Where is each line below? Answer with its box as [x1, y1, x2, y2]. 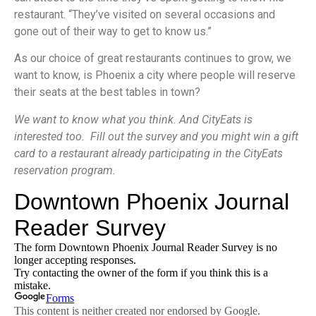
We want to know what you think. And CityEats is [14, 112, 253, 126]
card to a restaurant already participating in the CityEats [14, 146, 283, 160]
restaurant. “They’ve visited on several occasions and [14, 7, 275, 21]
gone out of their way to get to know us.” [14, 24, 212, 38]
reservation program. [14, 163, 116, 177]
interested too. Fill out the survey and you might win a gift [14, 129, 298, 143]
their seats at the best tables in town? [14, 85, 200, 99]
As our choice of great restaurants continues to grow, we [14, 51, 291, 66]
